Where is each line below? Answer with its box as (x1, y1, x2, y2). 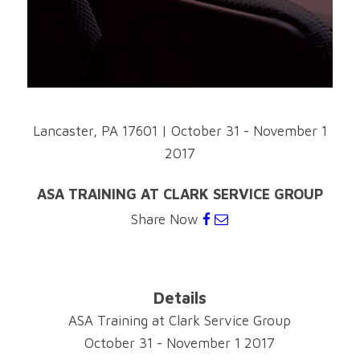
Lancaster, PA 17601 (32, 122, 157, 139)
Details (153, 288, 207, 307)
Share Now (131, 211, 203, 227)
